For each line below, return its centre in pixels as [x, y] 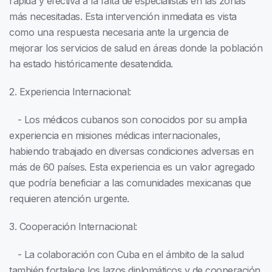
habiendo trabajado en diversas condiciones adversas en [131, 151]
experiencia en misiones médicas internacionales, [115, 136]
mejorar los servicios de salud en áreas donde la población [136, 48]
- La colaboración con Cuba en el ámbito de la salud [126, 255]
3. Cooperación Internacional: [73, 227]
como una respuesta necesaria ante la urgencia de [119, 32]
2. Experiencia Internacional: [70, 92]
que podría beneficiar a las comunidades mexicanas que [130, 183]
